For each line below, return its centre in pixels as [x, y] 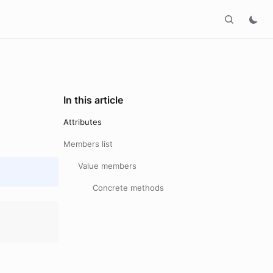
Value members [107, 166]
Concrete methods [128, 188]
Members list [88, 144]
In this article [93, 100]
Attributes [83, 122]
